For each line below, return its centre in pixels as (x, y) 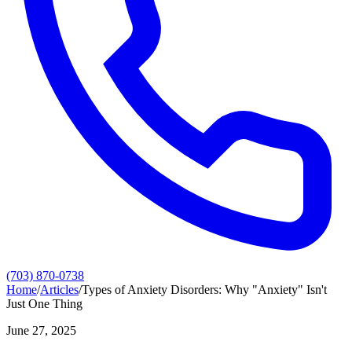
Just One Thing (44, 304)
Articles (59, 290)
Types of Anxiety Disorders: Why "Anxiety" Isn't (204, 290)
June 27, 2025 (41, 330)
